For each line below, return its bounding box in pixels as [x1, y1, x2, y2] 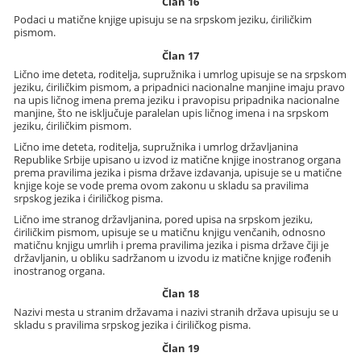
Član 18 [161, 286, 199, 301]
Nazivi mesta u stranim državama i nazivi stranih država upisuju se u [14, 304, 339, 319]
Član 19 [161, 340, 199, 355]
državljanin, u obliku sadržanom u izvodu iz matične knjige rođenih [14, 250, 332, 265]
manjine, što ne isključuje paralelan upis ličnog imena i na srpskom [14, 105, 330, 120]
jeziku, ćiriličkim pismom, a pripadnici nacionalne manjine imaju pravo [14, 79, 346, 94]
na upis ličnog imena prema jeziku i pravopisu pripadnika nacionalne [14, 92, 340, 107]
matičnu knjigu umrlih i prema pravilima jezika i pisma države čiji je [14, 237, 330, 252]
